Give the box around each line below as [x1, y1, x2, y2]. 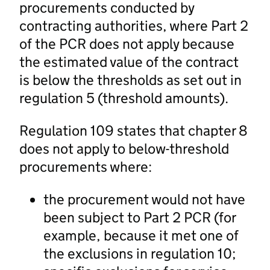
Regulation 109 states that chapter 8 [19, 121, 248, 139]
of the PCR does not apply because [19, 34, 234, 52]
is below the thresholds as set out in [19, 71, 242, 89]
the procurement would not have [43, 190, 245, 208]
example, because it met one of [43, 226, 239, 244]
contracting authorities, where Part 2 [19, 16, 248, 34]
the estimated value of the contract [19, 52, 239, 71]
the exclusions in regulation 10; [43, 244, 236, 262]
